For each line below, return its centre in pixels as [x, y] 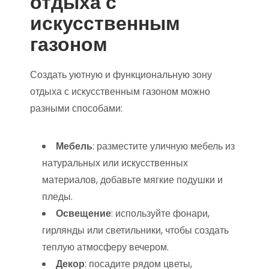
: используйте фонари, [160, 213]
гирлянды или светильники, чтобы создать [135, 230]
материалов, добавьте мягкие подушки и [132, 180]
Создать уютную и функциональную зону [121, 75]
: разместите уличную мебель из [164, 146]
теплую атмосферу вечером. [105, 247]
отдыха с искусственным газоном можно [120, 92]
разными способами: [76, 108]
